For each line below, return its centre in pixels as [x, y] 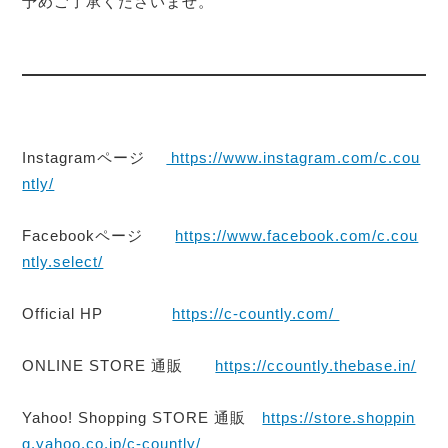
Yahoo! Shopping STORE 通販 [142, 418]
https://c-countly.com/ [256, 314]
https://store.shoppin [339, 418]
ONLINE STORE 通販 [119, 366]
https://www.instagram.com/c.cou [293, 158]
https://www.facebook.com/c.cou [297, 236]
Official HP [97, 314]
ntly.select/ [63, 262]
